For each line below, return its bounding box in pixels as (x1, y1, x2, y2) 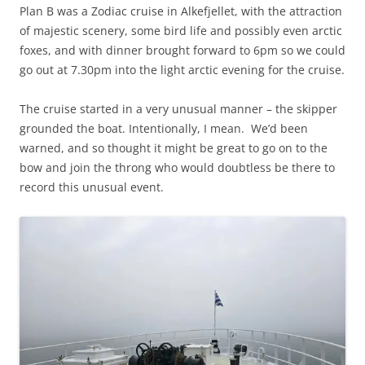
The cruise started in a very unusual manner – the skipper (20, 101, 337, 117)
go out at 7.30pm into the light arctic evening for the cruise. (20, 62, 345, 78)
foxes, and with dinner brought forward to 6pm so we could (20, 42, 345, 59)
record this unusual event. (20, 179, 164, 196)
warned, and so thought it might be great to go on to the (20, 140, 328, 156)
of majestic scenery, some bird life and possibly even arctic (20, 23, 342, 39)
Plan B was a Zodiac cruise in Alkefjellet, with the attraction (20, 3, 342, 20)
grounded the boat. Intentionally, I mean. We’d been (20, 121, 308, 137)
